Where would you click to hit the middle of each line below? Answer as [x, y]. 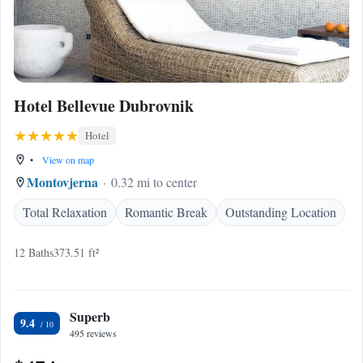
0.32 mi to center [154, 182]
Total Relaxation [65, 212]
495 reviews [93, 333]
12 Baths [34, 252]
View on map [67, 160]
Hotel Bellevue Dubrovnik [104, 106]
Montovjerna [62, 182]
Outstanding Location [281, 212]
